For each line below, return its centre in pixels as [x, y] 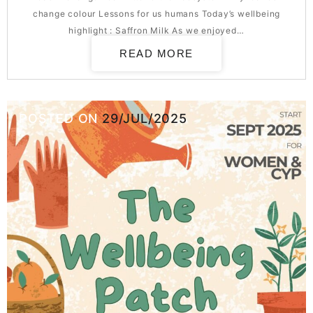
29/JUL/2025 [145, 118]
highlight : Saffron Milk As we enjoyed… [156, 30]
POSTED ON [61, 118]
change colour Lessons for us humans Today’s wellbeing [156, 14]
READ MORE [156, 53]
